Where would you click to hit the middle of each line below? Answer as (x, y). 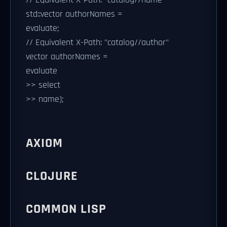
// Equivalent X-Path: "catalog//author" (97, 42)
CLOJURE (52, 176)
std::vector (44, 14)
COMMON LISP (66, 209)
